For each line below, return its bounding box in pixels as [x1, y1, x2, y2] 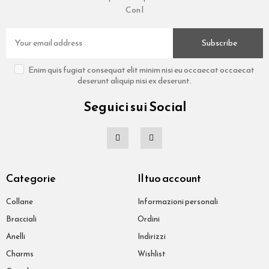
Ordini [138, 213, 160, 225]
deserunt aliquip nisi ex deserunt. [77, 74, 192, 87]
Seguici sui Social [83, 96, 186, 116]
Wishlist [138, 247, 166, 259]
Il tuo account [138, 169, 201, 186]
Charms [6, 247, 34, 259]
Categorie [6, 169, 56, 186]
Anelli [6, 230, 25, 242]
